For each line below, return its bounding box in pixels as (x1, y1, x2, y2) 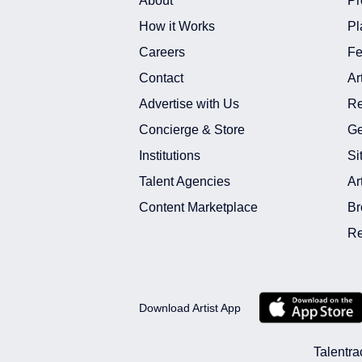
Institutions (139, 149, 200, 162)
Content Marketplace (139, 200, 258, 214)
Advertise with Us (139, 97, 239, 111)
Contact (139, 71, 183, 85)
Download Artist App (139, 301, 241, 314)
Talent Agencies (139, 175, 230, 188)
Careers (139, 45, 185, 59)
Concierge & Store (139, 123, 245, 137)
